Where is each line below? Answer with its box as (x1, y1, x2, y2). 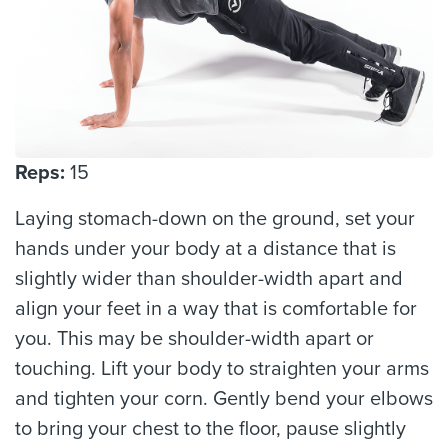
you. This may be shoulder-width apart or (15, 327, 374, 351)
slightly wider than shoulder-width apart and (15, 267, 403, 291)
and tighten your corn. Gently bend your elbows (15, 387, 433, 411)
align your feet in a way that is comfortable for (15, 297, 417, 321)
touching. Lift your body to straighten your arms (15, 357, 429, 381)
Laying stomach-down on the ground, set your (15, 207, 415, 231)
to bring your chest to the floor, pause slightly (15, 417, 406, 441)
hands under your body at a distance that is (15, 237, 396, 261)
